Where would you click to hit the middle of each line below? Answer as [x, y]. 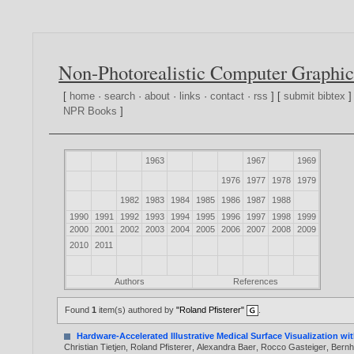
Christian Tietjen [95, 347]
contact [228, 96]
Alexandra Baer [227, 347]
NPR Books [90, 111]
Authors [129, 282]
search [120, 96]
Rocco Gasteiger [294, 347]
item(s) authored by [137, 310]
